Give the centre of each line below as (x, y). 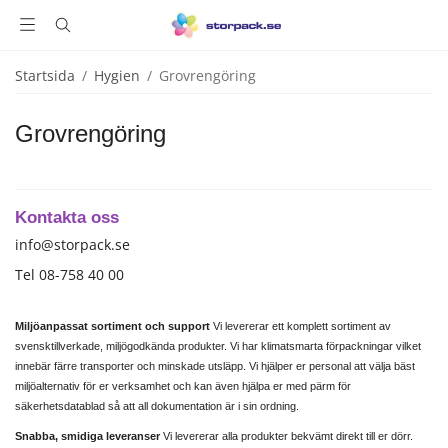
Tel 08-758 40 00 (69, 274)
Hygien (117, 75)
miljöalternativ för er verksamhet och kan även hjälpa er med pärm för (183, 386)
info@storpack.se (72, 244)
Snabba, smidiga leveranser (89, 436)
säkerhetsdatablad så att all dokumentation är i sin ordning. (158, 406)
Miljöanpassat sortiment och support (114, 326)
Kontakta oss (67, 217)
